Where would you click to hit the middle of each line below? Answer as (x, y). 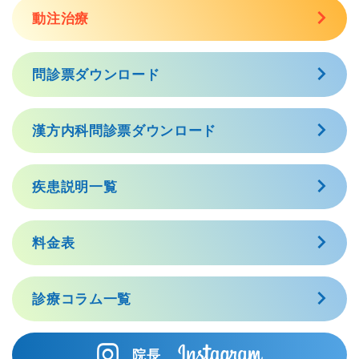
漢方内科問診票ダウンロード (124, 130)
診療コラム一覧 (82, 298)
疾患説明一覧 (75, 186)
